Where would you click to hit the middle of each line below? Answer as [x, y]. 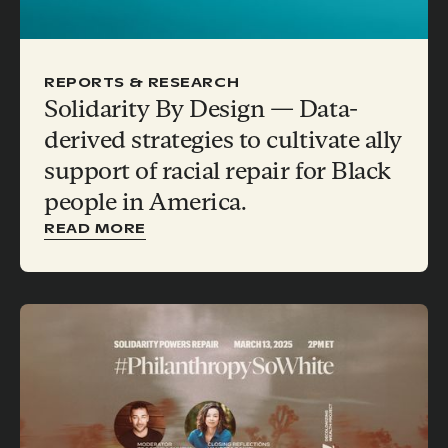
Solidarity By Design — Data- [201, 108]
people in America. [145, 201]
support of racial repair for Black [217, 170]
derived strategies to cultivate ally [223, 139]
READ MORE [95, 227]
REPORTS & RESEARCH [142, 81]
